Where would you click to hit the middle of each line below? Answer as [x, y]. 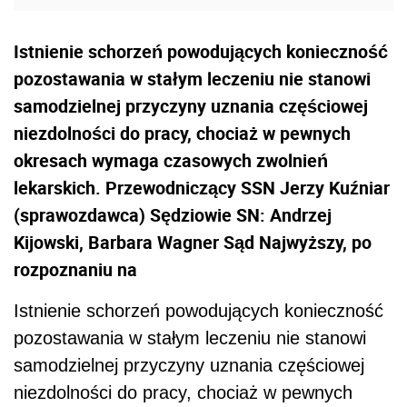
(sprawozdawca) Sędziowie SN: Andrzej [173, 215]
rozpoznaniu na [75, 270]
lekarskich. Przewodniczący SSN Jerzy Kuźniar [202, 188]
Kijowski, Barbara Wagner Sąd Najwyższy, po [193, 243]
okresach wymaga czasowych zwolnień [171, 161]
